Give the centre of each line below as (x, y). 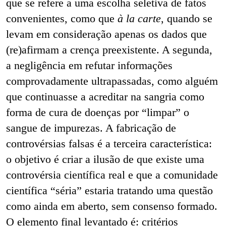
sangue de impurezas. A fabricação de (91, 128)
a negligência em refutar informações (89, 65)
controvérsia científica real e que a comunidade (112, 175)
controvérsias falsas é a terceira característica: (109, 143)
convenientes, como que (62, 18)
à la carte (139, 18)
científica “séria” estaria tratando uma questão (109, 190)
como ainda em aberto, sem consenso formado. (112, 206)
